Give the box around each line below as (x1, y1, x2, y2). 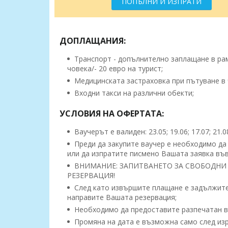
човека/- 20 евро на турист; (67, 64, 163, 74)
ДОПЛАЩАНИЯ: (60, 35, 126, 47)
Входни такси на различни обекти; (72, 88, 194, 98)
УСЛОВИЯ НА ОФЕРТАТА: (60, 108, 164, 120)
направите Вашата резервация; (67, 192, 177, 203)
